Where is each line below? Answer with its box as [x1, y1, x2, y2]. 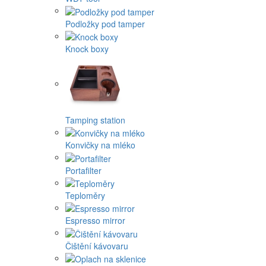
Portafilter [65, 164, 102, 176]
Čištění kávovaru [65, 239, 128, 252]
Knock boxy [65, 43, 109, 55]
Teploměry [65, 189, 105, 202]
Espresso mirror [65, 214, 125, 227]
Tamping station [65, 114, 125, 126]
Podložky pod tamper [65, 17, 145, 30]
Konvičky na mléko [65, 139, 135, 151]
